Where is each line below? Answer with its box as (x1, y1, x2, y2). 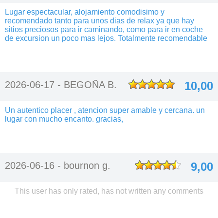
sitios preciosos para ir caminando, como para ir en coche (5, 25, 203, 34)
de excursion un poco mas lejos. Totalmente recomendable (5, 34, 207, 42)
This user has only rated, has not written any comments (15, 187, 203, 195)
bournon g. (64, 160, 110, 171)
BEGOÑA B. (64, 79, 117, 90)
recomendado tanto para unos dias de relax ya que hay (5, 17, 194, 25)
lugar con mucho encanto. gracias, (5, 115, 123, 123)
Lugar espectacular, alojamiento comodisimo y (5, 8, 164, 16)
